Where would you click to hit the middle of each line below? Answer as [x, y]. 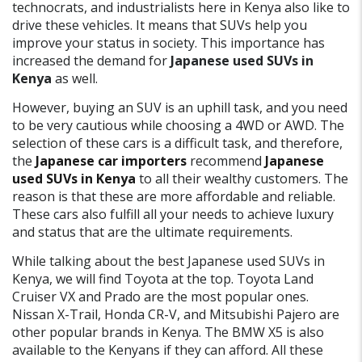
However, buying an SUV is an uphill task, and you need [180, 108]
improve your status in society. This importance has [168, 43]
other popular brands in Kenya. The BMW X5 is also [168, 333]
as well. [75, 79]
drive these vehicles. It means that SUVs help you [160, 25]
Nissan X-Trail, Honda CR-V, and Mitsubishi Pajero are [176, 315]
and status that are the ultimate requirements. [152, 232]
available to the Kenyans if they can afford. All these [168, 350]
